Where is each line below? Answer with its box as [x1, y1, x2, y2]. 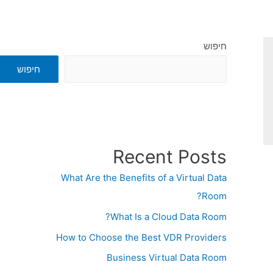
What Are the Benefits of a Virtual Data [61, 172, 227, 183]
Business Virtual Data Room [107, 252, 227, 264]
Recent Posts [113, 146, 227, 168]
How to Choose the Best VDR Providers [56, 231, 227, 243]
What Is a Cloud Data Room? [110, 210, 227, 222]
